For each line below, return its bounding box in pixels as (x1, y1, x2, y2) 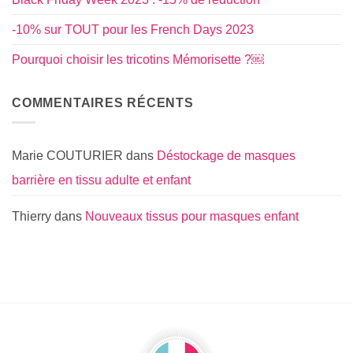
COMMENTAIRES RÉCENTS (12, 96, 194, 110)
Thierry (12, 210, 51, 224)
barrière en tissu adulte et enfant (12, 173, 191, 188)
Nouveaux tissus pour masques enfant (85, 210, 299, 224)
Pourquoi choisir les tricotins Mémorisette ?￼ (12, 53, 264, 67)
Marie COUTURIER (12, 149, 123, 163)
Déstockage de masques (157, 149, 295, 163)
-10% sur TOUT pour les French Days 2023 (12, 23, 254, 37)
